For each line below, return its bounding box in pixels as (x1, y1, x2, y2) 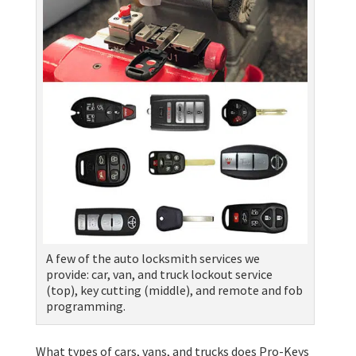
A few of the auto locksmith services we (45, 250, 260, 267)
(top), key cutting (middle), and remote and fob (45, 282, 303, 299)
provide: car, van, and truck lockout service (45, 266, 273, 283)
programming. (45, 298, 126, 315)
